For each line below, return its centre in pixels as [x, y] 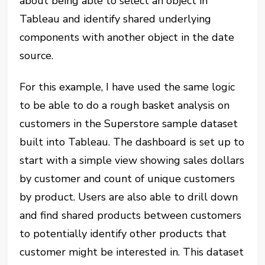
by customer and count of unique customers [127, 179]
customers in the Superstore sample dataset [129, 124]
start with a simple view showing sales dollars [132, 160]
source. [37, 56]
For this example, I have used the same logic [127, 87]
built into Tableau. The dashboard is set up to [132, 142]
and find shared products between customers [131, 215]
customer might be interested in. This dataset [132, 252]
